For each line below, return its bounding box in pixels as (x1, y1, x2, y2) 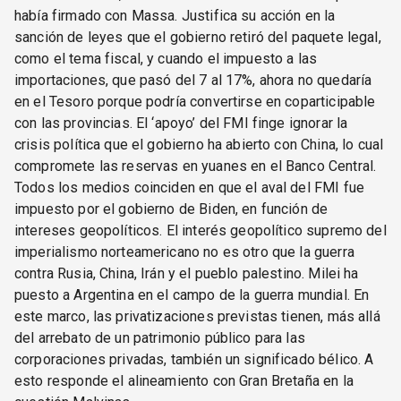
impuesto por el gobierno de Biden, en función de (14, 200, 328, 218)
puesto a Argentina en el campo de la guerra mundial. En (14, 286, 370, 303)
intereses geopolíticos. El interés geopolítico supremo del (14, 221, 387, 239)
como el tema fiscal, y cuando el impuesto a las (14, 49, 318, 67)
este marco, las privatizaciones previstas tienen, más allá (14, 307, 380, 325)
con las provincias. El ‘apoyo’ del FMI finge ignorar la (14, 114, 348, 132)
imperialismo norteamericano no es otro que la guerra (14, 243, 354, 260)
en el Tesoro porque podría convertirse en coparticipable (14, 92, 376, 110)
